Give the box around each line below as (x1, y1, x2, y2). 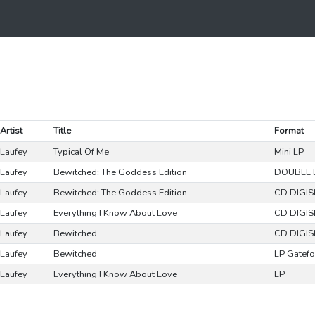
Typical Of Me (53, 146, 109, 158)
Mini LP (274, 146, 304, 158)
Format (274, 124, 304, 137)
